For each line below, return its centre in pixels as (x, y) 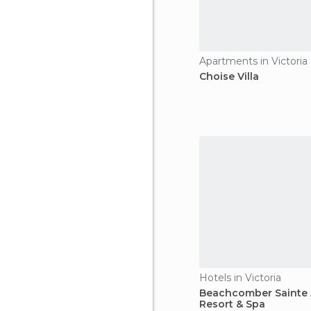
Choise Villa (229, 76)
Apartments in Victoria (253, 61)
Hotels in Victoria (240, 278)
